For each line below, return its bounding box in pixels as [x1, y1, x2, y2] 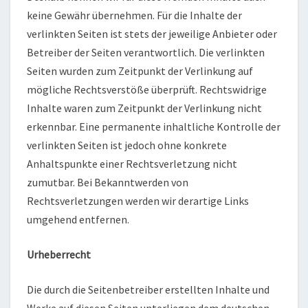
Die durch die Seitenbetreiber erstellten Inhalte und [27, 282, 269, 296]
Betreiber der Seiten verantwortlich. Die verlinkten [27, 45, 265, 59]
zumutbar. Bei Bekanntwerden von [27, 175, 188, 189]
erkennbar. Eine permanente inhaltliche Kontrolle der [27, 119, 280, 133]
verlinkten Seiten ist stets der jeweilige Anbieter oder [27, 26, 277, 41]
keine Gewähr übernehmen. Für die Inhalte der [27, 8, 242, 22]
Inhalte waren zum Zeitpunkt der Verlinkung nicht [27, 100, 262, 115]
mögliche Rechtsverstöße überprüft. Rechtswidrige [27, 82, 267, 96]
